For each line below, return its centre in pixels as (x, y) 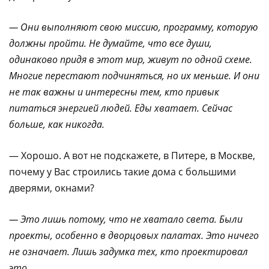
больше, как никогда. (57, 124)
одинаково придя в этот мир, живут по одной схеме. (131, 59)
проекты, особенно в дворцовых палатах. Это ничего (134, 235)
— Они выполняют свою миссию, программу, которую (134, 27)
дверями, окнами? (52, 188)
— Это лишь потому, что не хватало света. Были (126, 219)
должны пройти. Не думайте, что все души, (110, 43)
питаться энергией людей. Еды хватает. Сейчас (121, 108)
